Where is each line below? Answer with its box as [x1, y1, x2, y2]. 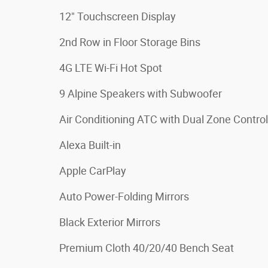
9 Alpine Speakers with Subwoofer [59, 87, 222, 100]
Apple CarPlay [59, 164, 126, 177]
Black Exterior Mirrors [59, 215, 160, 229]
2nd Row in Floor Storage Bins [59, 35, 200, 48]
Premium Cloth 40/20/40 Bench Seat [59, 241, 234, 254]
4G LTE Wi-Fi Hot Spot [59, 61, 162, 74]
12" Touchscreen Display [59, 10, 176, 23]
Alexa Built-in [59, 138, 121, 151]
